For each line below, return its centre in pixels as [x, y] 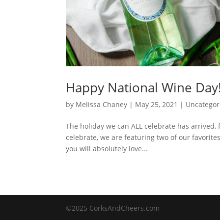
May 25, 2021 [157, 105]
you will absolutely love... [107, 149]
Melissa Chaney [102, 105]
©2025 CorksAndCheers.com [113, 208]
